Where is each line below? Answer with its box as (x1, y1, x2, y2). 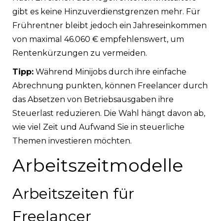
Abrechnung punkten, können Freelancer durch (12, 80, 208, 90)
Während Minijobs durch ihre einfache (34, 67, 186, 76)
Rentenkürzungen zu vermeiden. (12, 48, 147, 58)
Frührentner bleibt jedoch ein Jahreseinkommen (12, 20, 207, 30)
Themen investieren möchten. (12, 136, 132, 146)
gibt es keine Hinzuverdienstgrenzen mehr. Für (12, 6, 200, 16)
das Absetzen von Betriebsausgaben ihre (12, 94, 174, 104)
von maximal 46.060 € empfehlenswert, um (12, 34, 184, 44)
